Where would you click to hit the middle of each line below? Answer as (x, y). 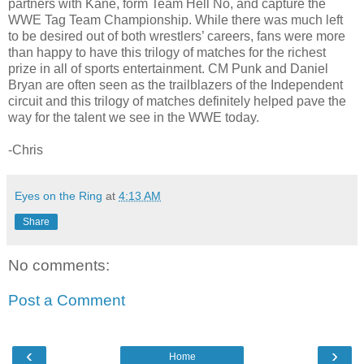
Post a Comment (67, 301)
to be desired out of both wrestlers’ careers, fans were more (177, 36)
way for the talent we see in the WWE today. (134, 117)
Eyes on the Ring (58, 195)
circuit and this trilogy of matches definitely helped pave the (177, 101)
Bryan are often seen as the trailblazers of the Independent (175, 84)
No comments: (59, 265)
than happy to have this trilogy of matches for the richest (167, 52)
